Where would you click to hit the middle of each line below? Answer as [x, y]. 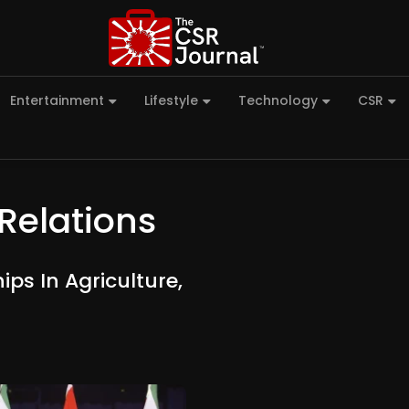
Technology [278, 101]
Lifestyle [171, 101]
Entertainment [57, 101]
